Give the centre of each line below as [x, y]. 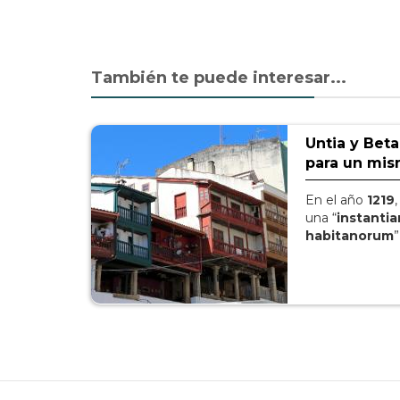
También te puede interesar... [219, 78]
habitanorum [350, 236]
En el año [336, 200]
